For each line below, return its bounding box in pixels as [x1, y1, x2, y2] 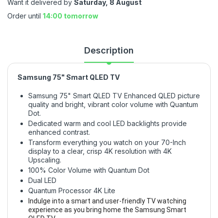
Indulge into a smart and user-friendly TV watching [28, 197, 186, 205]
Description [84, 45, 134, 55]
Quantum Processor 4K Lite [28, 186, 115, 195]
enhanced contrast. [28, 128, 90, 136]
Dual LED [28, 176, 56, 184]
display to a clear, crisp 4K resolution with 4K [28, 147, 172, 155]
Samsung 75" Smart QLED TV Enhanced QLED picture [28, 91, 200, 100]
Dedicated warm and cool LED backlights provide [28, 119, 187, 127]
